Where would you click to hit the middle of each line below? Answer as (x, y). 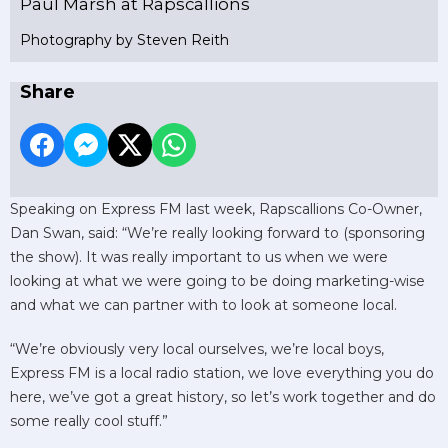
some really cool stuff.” (89, 420)
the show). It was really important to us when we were (199, 256)
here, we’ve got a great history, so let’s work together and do (223, 396)
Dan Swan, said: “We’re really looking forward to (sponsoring (217, 232)
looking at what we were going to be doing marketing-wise (217, 280)
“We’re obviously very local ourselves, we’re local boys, (197, 348)
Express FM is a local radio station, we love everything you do (222, 372)
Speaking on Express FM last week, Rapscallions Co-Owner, (216, 208)
